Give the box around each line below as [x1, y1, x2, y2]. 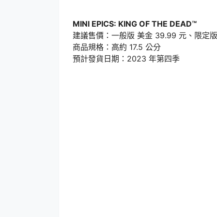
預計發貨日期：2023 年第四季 [73, 53, 180, 63]
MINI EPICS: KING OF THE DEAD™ [73, 18, 197, 29]
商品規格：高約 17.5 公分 [73, 42, 161, 52]
